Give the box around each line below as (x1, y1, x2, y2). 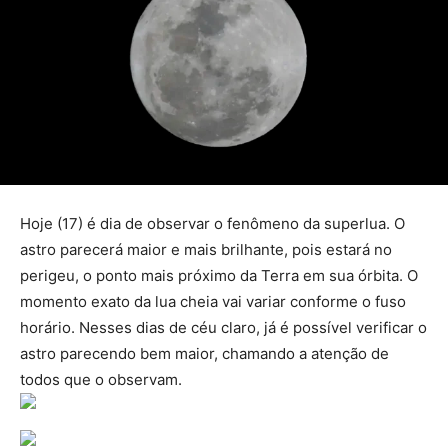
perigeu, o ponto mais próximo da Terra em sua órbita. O (20, 265, 418, 285)
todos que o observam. (20, 369, 182, 389)
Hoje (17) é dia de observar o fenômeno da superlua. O (20, 213, 405, 233)
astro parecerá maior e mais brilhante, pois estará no (20, 239, 392, 259)
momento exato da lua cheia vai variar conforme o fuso (20, 291, 406, 311)
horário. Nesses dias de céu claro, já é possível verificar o (20, 317, 427, 337)
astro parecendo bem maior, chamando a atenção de (20, 343, 389, 363)
